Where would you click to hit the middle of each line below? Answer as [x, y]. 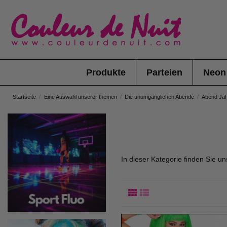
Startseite [24, 97]
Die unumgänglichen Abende [160, 97]
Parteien [164, 72]
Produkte [106, 72]
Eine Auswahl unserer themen [80, 97]
